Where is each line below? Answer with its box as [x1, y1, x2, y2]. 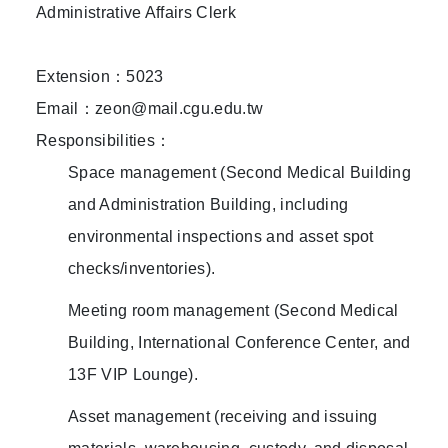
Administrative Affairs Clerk [36, 4, 236, 22]
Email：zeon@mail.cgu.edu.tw [36, 100, 264, 118]
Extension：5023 [36, 68, 164, 86]
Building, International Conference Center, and [68, 334, 411, 352]
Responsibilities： [36, 132, 172, 150]
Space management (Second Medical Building [68, 164, 412, 182]
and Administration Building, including [68, 196, 349, 214]
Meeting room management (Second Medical [68, 302, 399, 320]
